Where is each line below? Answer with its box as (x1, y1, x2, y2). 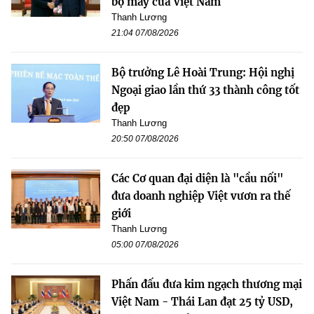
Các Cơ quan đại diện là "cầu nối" (111, 171, 283, 185)
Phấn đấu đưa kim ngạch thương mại (111, 277, 302, 291)
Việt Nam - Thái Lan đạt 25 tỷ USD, (111, 294, 293, 308)
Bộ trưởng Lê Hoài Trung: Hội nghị (111, 65, 294, 79)
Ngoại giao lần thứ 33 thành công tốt (111, 83, 299, 97)
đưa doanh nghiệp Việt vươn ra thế (111, 189, 290, 203)
